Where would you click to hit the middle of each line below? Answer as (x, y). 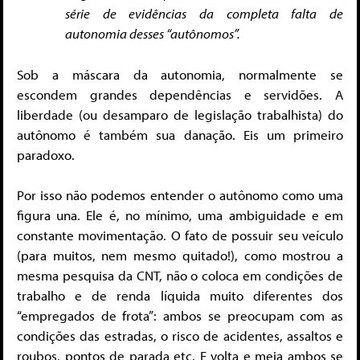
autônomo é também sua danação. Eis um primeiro (180, 134)
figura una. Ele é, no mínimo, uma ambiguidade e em (180, 215)
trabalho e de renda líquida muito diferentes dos (180, 296)
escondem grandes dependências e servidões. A (180, 94)
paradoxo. (46, 154)
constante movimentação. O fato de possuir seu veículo (180, 235)
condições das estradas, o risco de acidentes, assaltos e (180, 336)
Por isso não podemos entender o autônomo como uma (180, 195)
